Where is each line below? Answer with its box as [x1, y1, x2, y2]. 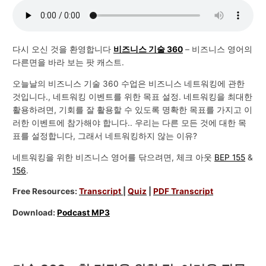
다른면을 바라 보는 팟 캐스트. [12, 58, 125, 68]
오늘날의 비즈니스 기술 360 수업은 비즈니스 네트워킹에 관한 [12, 79, 245, 89]
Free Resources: [12, 186, 80, 197]
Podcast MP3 [57, 208, 110, 218]
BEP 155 [214, 152, 246, 162]
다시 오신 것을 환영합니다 [12, 45, 114, 55]
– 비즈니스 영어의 [183, 45, 253, 55]
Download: [12, 208, 58, 218]
